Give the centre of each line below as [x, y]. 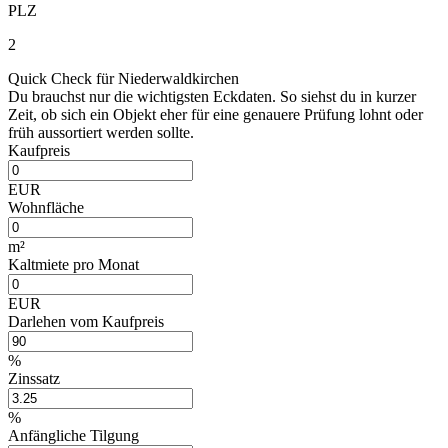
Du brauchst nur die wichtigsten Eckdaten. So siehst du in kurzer [212, 96]
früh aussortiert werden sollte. [101, 132]
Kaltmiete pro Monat [73, 264]
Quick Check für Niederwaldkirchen [123, 78]
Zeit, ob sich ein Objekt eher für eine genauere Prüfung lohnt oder [215, 114]
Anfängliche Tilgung [73, 435]
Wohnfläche [46, 207]
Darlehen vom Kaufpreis [86, 321]
